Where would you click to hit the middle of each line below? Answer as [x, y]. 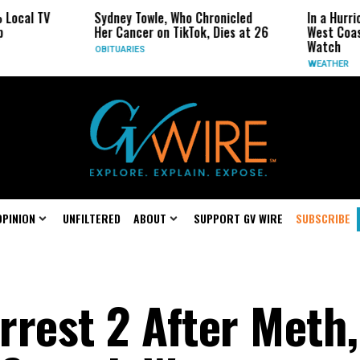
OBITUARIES [84, 49]
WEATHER [292, 64]
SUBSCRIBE [323, 218]
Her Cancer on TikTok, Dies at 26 [145, 32]
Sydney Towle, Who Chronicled [137, 18]
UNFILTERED [92, 218]
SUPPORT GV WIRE [238, 218]
